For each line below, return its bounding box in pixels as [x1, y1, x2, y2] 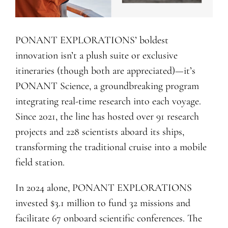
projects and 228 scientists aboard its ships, [15, 126, 184, 138]
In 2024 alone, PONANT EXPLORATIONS [15, 182, 192, 194]
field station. [15, 156, 65, 169]
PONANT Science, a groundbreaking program [15, 80, 199, 93]
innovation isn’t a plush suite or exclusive [15, 49, 178, 62]
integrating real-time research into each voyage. [15, 95, 201, 108]
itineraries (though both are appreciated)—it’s [15, 65, 195, 77]
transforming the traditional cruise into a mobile [15, 141, 207, 154]
